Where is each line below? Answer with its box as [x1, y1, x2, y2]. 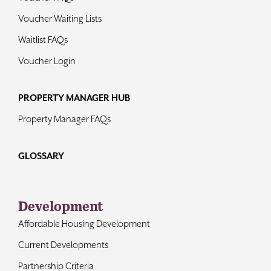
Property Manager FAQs [18, 113, 111, 124]
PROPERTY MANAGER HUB [18, 92, 130, 103]
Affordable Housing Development [18, 218, 150, 229]
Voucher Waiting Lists [18, 13, 102, 24]
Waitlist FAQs [18, 34, 68, 45]
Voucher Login [18, 55, 76, 66]
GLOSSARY [18, 150, 64, 161]
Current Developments [18, 239, 108, 250]
